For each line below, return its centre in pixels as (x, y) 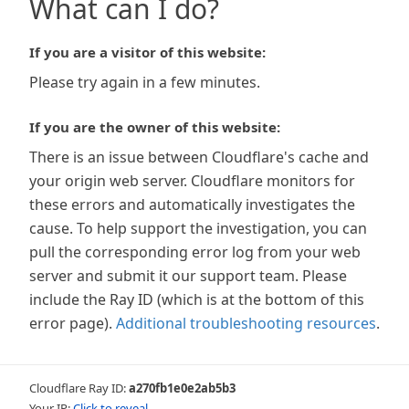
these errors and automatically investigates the (192, 204)
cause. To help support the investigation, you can (198, 228)
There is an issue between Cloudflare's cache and (199, 157)
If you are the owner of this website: (155, 127)
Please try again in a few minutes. (145, 82)
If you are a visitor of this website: (147, 52)
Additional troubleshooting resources (246, 323)
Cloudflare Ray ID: (79, 388)
